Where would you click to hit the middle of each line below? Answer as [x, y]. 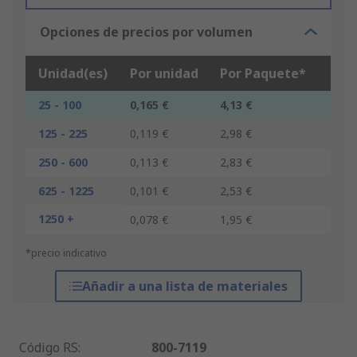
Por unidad [164, 74]
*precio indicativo [66, 253]
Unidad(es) [73, 74]
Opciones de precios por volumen [146, 32]
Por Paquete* [263, 74]
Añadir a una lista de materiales [184, 286]
